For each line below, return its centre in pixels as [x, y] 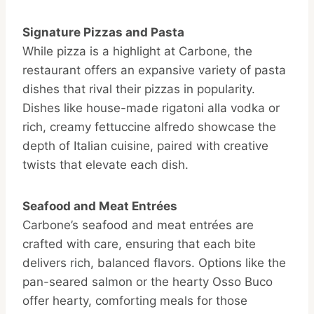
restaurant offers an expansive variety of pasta [154, 70]
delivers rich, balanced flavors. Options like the [154, 263]
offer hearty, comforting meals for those [135, 301]
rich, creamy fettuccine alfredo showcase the [149, 127]
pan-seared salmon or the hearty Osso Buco [148, 282]
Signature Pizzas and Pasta [103, 33]
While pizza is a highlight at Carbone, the [137, 52]
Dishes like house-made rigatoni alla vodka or [151, 108]
